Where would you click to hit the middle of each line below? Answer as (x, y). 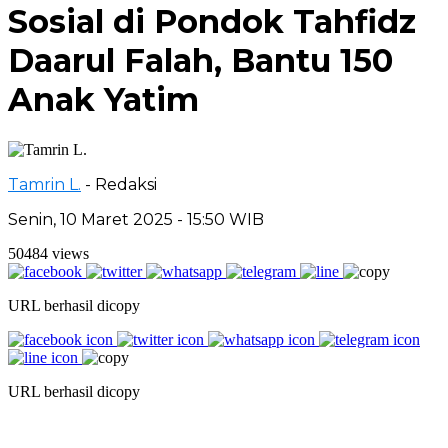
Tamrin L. (44, 184)
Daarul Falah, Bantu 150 (200, 61)
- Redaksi (121, 184)
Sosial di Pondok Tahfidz (212, 22)
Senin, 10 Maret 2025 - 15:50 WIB (136, 219)
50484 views (48, 253)
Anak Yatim (103, 100)
